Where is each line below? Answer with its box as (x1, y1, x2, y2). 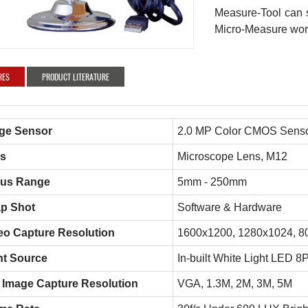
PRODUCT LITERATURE (41, 70, 109, 82)
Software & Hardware (177, 201, 282, 213)
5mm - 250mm (177, 175, 247, 188)
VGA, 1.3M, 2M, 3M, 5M (177, 277, 292, 289)
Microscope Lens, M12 (177, 150, 287, 162)
